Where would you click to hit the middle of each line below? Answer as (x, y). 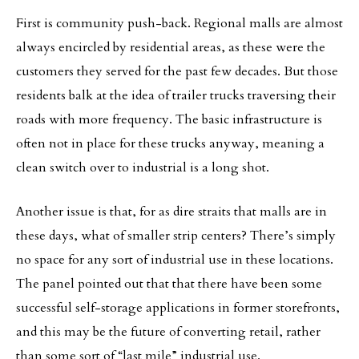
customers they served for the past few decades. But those (177, 71)
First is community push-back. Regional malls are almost (179, 23)
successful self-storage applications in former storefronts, (178, 308)
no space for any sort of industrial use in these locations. (175, 260)
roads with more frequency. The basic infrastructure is (169, 119)
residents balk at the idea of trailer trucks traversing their (176, 95)
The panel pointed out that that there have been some (169, 284)
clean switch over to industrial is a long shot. (143, 167)
